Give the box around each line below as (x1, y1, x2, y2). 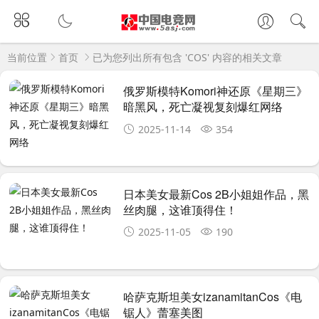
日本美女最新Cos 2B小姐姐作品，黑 (123, 185, 310, 202)
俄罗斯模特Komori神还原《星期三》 (123, 83, 308, 100)
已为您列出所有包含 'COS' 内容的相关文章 (93, 51, 282, 64)
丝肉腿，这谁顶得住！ (123, 201, 238, 218)
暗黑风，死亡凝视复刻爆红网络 (123, 98, 283, 115)
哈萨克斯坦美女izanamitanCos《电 (123, 288, 303, 305)
